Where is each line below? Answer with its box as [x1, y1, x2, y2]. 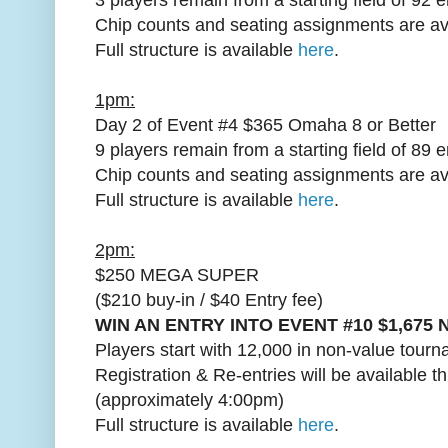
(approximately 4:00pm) [95, 389, 284, 410]
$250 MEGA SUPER [95, 264, 259, 285]
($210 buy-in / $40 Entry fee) [95, 289, 323, 310]
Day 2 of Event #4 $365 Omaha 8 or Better [95, 114, 436, 135]
